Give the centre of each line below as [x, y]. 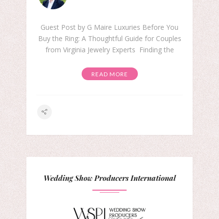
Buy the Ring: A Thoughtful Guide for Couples [109, 39]
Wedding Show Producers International [109, 178]
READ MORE [109, 74]
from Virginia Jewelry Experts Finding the [109, 50]
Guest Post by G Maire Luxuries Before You [109, 27]
